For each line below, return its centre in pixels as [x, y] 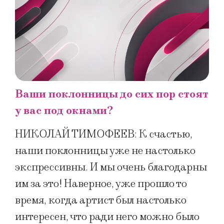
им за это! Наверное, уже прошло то [101, 184]
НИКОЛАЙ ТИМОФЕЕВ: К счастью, [104, 134]
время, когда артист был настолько [101, 200]
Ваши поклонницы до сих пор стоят [111, 94]
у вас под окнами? [64, 110]
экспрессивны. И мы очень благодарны [111, 167]
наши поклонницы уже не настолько [105, 151]
